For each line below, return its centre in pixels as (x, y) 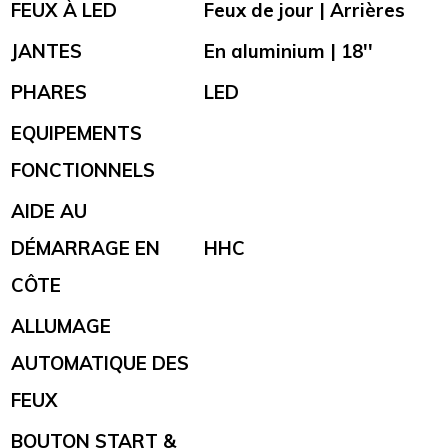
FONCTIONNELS (83, 170)
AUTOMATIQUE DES (100, 363)
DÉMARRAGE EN (85, 248)
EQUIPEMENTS (76, 133)
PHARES (49, 92)
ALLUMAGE (61, 326)
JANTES (46, 51)
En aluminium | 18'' (288, 51)
